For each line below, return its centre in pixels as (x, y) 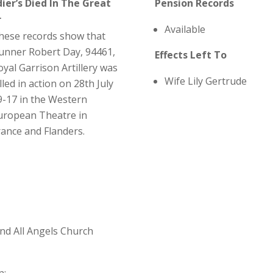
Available (185, 29)
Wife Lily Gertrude (205, 81)
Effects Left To (190, 55)
